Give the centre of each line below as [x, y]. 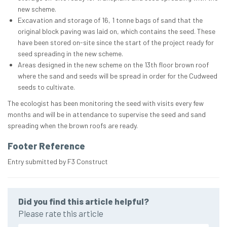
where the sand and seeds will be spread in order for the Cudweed [118, 76]
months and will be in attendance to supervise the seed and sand [107, 115]
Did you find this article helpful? [84, 201]
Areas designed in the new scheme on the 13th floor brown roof [113, 65]
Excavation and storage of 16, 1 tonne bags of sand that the [110, 20]
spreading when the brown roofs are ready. [73, 126]
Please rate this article [61, 214]
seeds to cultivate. [46, 87]
